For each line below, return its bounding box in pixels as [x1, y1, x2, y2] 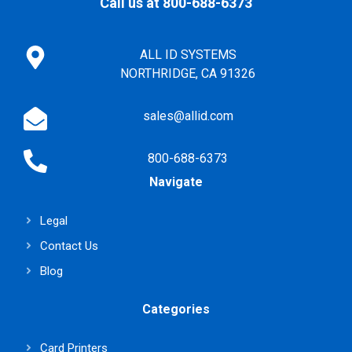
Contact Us [40, 238, 99, 253]
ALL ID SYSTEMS [139, 46, 236, 62]
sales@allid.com [142, 108, 233, 123]
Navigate [149, 174, 203, 189]
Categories [142, 301, 210, 317]
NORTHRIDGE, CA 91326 [120, 65, 255, 81]
